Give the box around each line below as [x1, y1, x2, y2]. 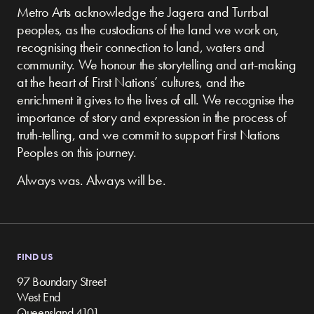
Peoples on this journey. [17, 142, 137, 161]
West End [17, 288, 61, 305]
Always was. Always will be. [17, 170, 166, 189]
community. [17, 55, 78, 74]
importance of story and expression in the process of [17, 107, 287, 126]
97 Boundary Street [17, 273, 107, 289]
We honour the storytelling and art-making [78, 55, 296, 74]
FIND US [17, 250, 53, 264]
